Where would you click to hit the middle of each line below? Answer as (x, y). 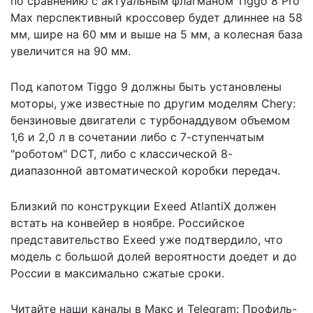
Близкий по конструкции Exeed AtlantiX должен (143, 206)
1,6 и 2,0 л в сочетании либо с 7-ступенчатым (137, 137)
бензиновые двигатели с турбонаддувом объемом (150, 120)
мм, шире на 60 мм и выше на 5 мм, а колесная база (156, 34)
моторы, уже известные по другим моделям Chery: (153, 103)
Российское (211, 223)
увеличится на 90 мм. (71, 51)
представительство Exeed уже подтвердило (134, 239)
